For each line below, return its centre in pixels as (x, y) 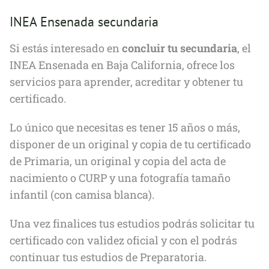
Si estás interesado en (66, 48)
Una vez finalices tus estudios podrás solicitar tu (132, 223)
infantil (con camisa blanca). (82, 195)
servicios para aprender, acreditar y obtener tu (126, 82)
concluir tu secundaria (180, 48)
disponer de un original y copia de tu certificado (130, 144)
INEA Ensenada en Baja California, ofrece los (122, 65)
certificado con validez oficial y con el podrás (123, 240)
